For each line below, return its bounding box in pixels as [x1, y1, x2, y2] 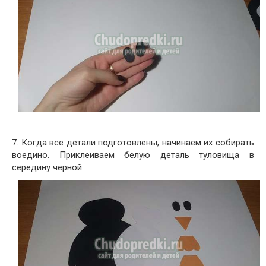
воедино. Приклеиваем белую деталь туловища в [12, 149, 254, 160]
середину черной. [12, 161, 84, 173]
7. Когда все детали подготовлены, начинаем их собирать [12, 137, 254, 148]
